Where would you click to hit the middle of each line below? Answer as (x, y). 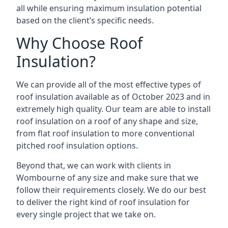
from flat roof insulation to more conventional (105, 133)
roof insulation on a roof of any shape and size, (107, 121)
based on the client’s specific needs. (85, 20)
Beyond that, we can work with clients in (94, 165)
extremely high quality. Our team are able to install (113, 109)
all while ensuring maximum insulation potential (109, 8)
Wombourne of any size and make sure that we (107, 178)
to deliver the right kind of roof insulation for (103, 202)
